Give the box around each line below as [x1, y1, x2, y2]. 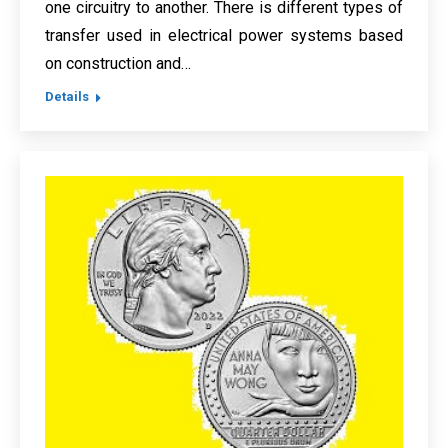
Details [45, 88, 89, 104]
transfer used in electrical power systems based [45, 25, 403, 45]
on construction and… [45, 53, 191, 73]
